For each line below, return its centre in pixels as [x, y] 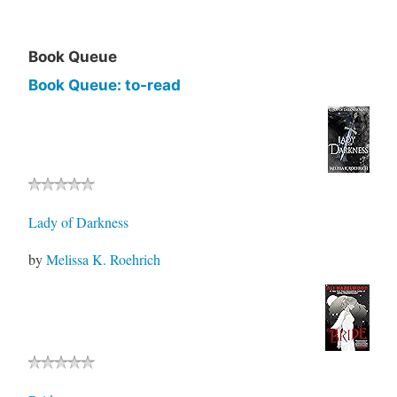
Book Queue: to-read [104, 86]
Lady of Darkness [78, 222]
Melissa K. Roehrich [103, 260]
